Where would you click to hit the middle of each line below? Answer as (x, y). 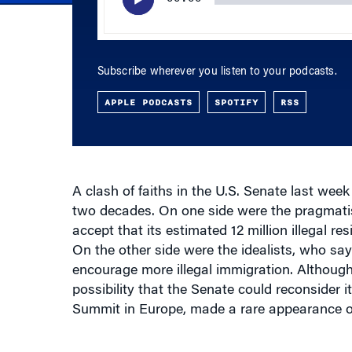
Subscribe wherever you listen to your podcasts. (217, 53)
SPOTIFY (236, 82)
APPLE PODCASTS (148, 82)
